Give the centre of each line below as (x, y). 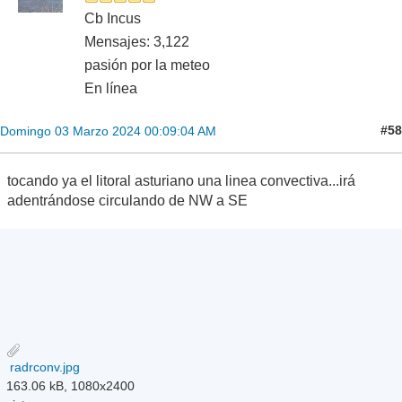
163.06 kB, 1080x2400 (71, 386)
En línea (111, 88)
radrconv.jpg (44, 367)
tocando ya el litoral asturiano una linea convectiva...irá (181, 180)
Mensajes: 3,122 (137, 41)
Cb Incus (113, 18)
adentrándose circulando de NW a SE (127, 200)
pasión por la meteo (147, 65)
